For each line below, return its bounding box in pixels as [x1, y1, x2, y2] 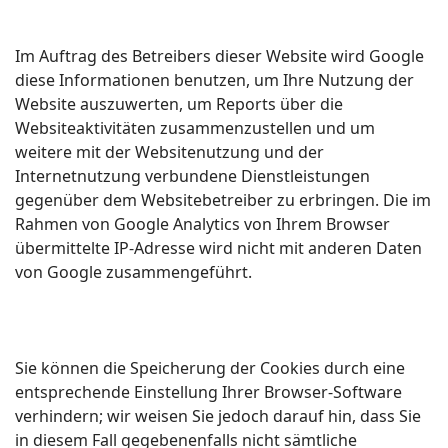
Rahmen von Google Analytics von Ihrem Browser [15, 213, 390, 235]
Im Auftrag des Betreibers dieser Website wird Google [15, 45, 424, 67]
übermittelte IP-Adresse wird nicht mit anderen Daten [15, 237, 422, 259]
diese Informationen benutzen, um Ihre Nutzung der [15, 69, 414, 91]
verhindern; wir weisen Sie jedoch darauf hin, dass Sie [15, 405, 421, 427]
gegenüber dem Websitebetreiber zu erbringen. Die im [15, 189, 431, 211]
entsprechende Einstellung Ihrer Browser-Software [15, 381, 402, 403]
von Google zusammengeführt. [15, 261, 252, 283]
